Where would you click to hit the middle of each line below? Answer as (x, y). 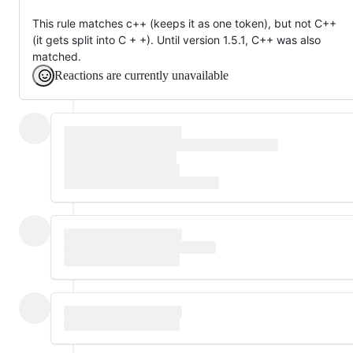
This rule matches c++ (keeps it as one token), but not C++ (184, 23)
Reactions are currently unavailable (141, 75)
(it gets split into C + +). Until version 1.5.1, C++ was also (176, 39)
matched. (57, 56)
